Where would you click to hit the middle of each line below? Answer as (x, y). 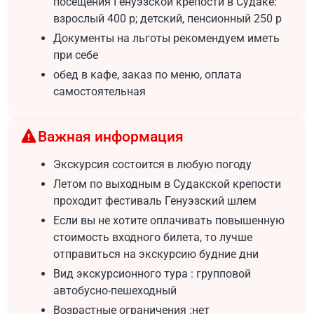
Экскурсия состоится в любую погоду (152, 164)
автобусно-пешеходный (115, 290)
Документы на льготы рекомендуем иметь (166, 38)
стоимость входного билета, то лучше (153, 237)
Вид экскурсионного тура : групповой (152, 273)
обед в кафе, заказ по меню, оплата (148, 74)
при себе (76, 55)
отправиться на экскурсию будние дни (156, 254)
